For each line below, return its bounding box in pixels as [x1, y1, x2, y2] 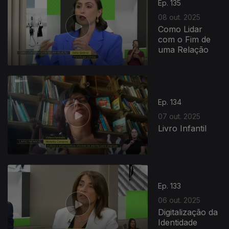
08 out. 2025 [158, 12, 201, 21]
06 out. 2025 [158, 195, 201, 204]
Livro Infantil [158, 123, 207, 133]
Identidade [158, 217, 198, 227]
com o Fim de [158, 34, 211, 44]
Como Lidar [158, 24, 203, 34]
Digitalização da [158, 207, 218, 217]
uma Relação [158, 44, 209, 55]
